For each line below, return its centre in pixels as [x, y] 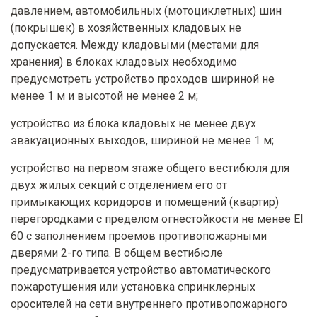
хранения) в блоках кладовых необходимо [124, 62]
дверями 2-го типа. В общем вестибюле [117, 253]
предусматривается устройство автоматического [141, 270]
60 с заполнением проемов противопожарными [139, 236]
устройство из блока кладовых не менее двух [133, 124]
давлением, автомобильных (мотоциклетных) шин [146, 11]
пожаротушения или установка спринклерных [133, 287]
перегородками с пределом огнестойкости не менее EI [157, 219]
